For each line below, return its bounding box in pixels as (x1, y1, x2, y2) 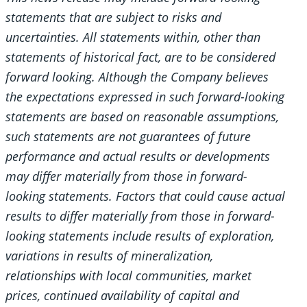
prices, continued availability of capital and (5, 287, 239, 304)
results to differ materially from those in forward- (5, 208, 275, 225)
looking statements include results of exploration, (5, 228, 274, 245)
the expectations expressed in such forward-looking (5, 88, 284, 106)
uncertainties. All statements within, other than (5, 29, 260, 46)
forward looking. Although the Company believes (5, 69, 269, 86)
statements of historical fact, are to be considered (5, 49, 275, 66)
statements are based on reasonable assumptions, (5, 108, 279, 125)
